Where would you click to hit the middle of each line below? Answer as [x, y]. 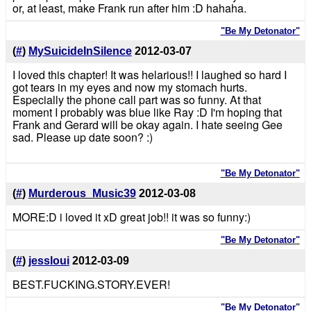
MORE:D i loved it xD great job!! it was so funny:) [131, 217]
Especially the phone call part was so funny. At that [136, 100]
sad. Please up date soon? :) [82, 137]
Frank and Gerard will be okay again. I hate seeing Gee [147, 125]
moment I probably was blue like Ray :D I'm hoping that [147, 112]
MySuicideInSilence [80, 51]
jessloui [49, 260]
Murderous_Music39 [82, 194]
